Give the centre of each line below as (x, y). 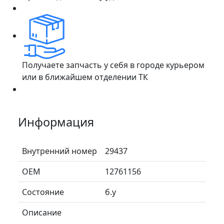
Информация (56, 122)
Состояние (43, 192)
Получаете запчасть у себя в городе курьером (113, 65)
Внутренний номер (59, 151)
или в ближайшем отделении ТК (85, 77)
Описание (42, 212)
